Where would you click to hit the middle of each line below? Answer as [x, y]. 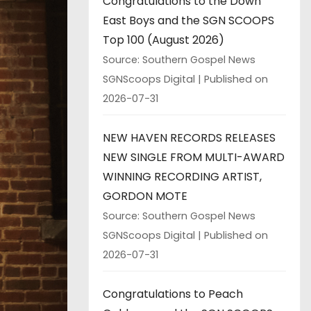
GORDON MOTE [145, 196]
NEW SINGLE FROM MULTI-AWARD [194, 157]
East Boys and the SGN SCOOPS [188, 20]
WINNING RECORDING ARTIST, [182, 176]
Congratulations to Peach [173, 294]
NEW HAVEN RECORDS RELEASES [189, 137]
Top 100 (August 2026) [163, 40]
